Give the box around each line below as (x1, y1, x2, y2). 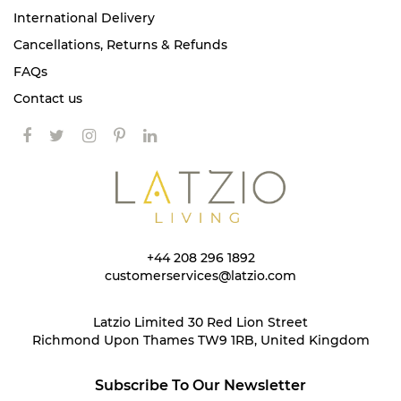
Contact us (13, 90, 82, 107)
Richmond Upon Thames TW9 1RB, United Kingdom (31, 332, 370, 348)
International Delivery (13, 9, 155, 26)
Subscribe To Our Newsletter (95, 377, 306, 394)
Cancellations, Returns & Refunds (13, 36, 227, 53)
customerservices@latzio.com (105, 268, 296, 284)
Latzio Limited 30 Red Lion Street (93, 314, 308, 330)
